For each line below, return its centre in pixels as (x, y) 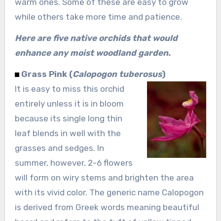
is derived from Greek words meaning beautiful (107, 207)
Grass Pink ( (47, 74)
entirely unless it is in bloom (69, 103)
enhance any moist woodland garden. (92, 53)
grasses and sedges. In (59, 148)
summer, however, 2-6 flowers (74, 163)
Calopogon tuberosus (117, 74)
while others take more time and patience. (98, 17)
